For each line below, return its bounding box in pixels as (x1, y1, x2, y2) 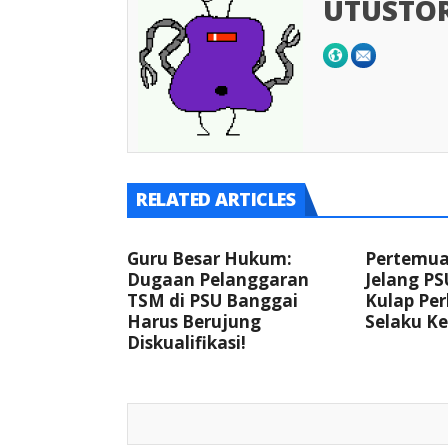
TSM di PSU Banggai (127, 289, 298, 313)
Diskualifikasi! (127, 331, 246, 355)
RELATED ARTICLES (136, 187, 295, 212)
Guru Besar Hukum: (127, 247, 292, 271)
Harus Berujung (127, 310, 261, 334)
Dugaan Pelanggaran (127, 268, 309, 292)
